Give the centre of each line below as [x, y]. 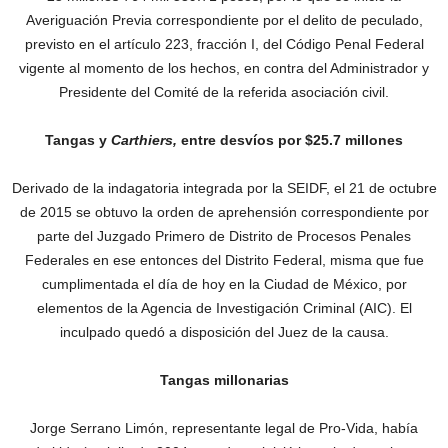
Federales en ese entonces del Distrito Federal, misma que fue [224, 260]
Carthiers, [144, 140]
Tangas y [78, 140]
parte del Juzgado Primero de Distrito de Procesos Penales [224, 236]
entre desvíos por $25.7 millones [290, 140]
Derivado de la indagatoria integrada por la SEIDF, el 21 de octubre [224, 188]
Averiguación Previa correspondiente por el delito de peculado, [224, 20]
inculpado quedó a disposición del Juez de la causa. [224, 332]
